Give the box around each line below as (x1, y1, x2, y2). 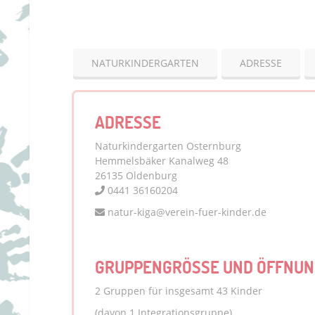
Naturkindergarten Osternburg (95, 139, 241, 153)
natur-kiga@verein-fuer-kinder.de (105, 205, 266, 219)
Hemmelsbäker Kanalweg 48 (95, 154, 229, 167)
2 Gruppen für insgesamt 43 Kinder (95, 284, 262, 297)
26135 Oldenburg (95, 169, 177, 182)
